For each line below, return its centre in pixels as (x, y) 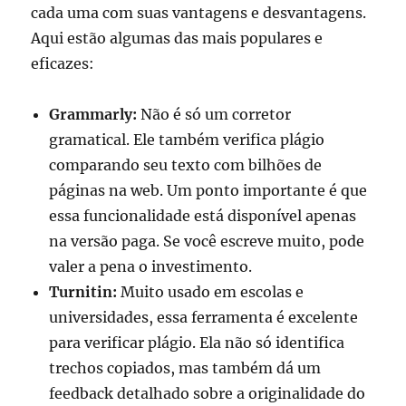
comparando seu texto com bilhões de (186, 164)
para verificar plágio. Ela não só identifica (197, 342)
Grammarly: (93, 114)
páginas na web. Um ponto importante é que (208, 190)
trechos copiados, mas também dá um (185, 367)
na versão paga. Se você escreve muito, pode (207, 241)
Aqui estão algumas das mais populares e (177, 38)
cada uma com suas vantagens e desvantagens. (199, 12)
